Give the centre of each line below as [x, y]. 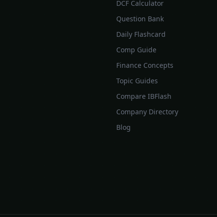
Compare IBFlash [144, 96]
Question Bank [140, 19]
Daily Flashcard [141, 34]
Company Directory [147, 112]
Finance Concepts [145, 65]
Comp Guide [136, 50]
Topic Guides [137, 81]
